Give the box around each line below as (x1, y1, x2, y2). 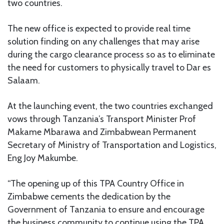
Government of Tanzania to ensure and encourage (7, 203, 204, 215)
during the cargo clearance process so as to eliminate (7, 48, 215, 60)
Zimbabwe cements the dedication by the (7, 190, 170, 202)
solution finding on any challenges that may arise (7, 35, 199, 47)
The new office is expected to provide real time (7, 22, 190, 34)
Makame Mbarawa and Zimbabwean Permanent (7, 126, 196, 137)
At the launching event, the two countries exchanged (7, 100, 213, 111)
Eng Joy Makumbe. (7, 152, 78, 163)
